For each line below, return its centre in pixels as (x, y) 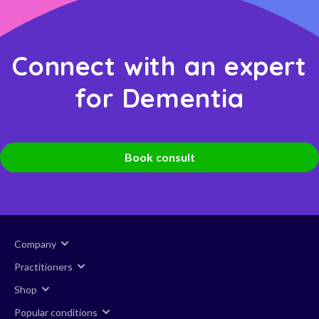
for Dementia (159, 98)
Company (35, 244)
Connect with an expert (159, 66)
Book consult (159, 157)
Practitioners (43, 266)
